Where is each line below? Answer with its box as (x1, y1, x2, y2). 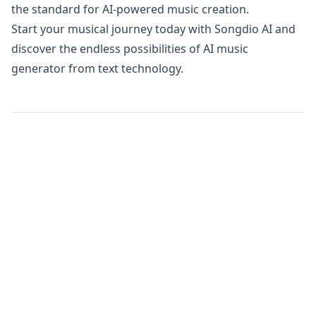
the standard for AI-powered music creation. (11, 1, 249, 17)
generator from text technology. (11, 61, 183, 76)
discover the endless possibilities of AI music (11, 41, 248, 56)
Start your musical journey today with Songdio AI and (11, 21, 296, 37)
